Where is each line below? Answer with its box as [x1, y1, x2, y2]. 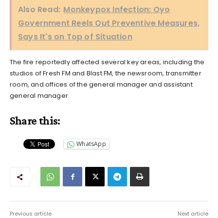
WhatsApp [76, 140, 106, 148]
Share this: [10, 113, 60, 127]
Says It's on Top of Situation [18, 31, 132, 42]
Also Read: [18, 3, 60, 15]
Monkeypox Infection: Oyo [63, 3, 170, 15]
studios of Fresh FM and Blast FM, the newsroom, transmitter [10, 68, 201, 78]
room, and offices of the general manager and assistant [10, 79, 193, 89]
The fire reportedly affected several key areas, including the [10, 57, 205, 67]
